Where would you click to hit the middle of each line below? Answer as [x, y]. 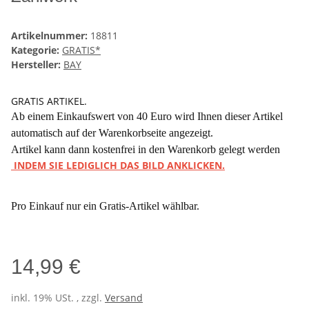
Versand [124, 298]
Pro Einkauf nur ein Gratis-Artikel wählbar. [105, 206]
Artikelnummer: [51, 36]
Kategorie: [37, 50]
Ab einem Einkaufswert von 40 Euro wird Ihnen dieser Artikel [147, 117]
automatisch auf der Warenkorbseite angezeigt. [112, 133]
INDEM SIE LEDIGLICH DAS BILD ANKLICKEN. [118, 166]
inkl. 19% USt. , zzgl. [58, 298]
